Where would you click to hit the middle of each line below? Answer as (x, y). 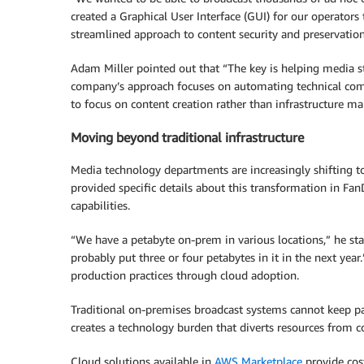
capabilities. (100, 206)
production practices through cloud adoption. (185, 275)
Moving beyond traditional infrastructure (187, 137)
